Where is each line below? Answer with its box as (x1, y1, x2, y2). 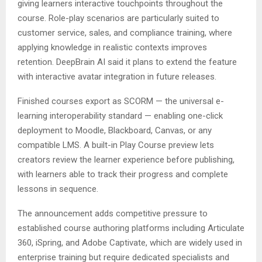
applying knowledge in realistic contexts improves (18, 42, 207, 53)
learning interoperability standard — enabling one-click (18, 111, 223, 122)
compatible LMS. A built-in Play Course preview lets (18, 140, 214, 151)
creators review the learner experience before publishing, (18, 154, 235, 166)
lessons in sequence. (18, 184, 98, 195)
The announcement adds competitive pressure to (18, 208, 208, 219)
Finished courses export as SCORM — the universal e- (18, 96, 224, 107)
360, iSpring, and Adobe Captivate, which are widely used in (18, 237, 242, 249)
